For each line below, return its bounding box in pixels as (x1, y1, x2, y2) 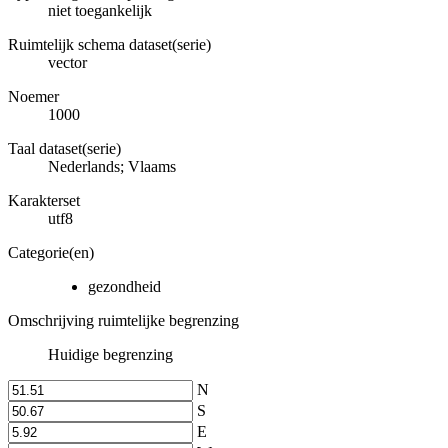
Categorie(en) (8, 244, 94, 262)
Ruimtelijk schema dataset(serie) (8, 36, 211, 54)
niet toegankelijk (48, 2, 152, 20)
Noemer (8, 88, 59, 106)
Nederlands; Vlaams (48, 158, 176, 176)
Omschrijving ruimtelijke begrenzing (8, 312, 239, 330)
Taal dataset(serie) (8, 140, 121, 158)
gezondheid (88, 278, 161, 296)
